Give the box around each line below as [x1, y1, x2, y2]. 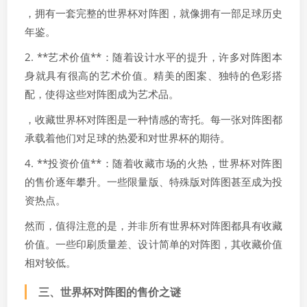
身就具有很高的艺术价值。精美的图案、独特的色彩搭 [25, 69, 282, 82]
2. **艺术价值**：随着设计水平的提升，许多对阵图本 [25, 50, 282, 64]
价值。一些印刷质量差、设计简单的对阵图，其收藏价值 [25, 237, 282, 251]
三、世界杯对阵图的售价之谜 [38, 284, 181, 299]
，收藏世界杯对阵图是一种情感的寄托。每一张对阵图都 [25, 112, 282, 126]
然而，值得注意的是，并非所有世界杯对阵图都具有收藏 [25, 219, 282, 232]
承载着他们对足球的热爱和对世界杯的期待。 [25, 131, 230, 145]
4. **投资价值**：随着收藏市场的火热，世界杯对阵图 [25, 156, 282, 170]
